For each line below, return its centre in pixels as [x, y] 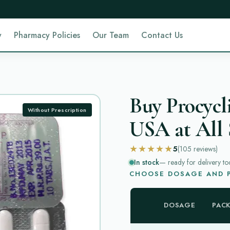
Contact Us [162, 35]
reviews [205, 149]
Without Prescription [57, 110]
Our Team [111, 35]
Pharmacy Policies [47, 35]
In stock [147, 162]
